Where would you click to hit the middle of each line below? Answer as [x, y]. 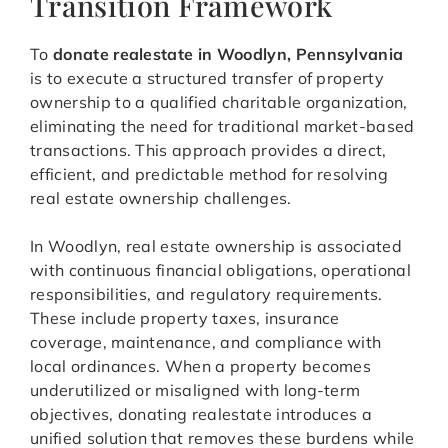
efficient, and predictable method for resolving [209, 174]
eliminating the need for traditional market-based [222, 126]
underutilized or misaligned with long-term [195, 390]
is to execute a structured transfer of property [207, 78]
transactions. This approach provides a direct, [208, 150]
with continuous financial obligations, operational [221, 270]
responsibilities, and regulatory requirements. [206, 294]
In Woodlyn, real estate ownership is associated [216, 246]
